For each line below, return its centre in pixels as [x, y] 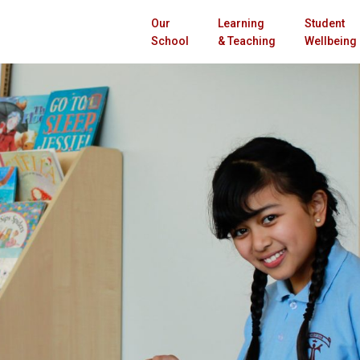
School [170, 41]
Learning [241, 23]
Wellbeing [331, 41]
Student [325, 23]
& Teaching [247, 41]
